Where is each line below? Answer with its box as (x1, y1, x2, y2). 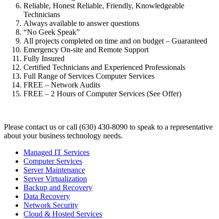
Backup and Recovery (23, 183, 92, 192)
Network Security (23, 201, 78, 210)
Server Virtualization (23, 175, 87, 183)
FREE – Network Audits (23, 81, 100, 89)
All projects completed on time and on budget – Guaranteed (23, 37, 207, 45)
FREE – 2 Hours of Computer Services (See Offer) (23, 89, 181, 98)
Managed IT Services (23, 148, 89, 157)
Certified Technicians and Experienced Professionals (23, 63, 185, 72)
